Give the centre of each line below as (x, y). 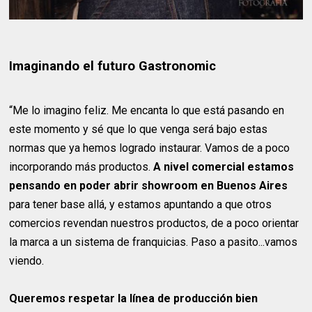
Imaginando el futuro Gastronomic (113, 66)
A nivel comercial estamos (224, 166)
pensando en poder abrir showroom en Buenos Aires (149, 185)
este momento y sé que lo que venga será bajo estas (139, 129)
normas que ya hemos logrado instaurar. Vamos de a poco (150, 148)
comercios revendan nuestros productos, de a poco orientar (154, 223)
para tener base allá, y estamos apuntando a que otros (141, 204)
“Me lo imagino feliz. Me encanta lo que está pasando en (147, 110)
